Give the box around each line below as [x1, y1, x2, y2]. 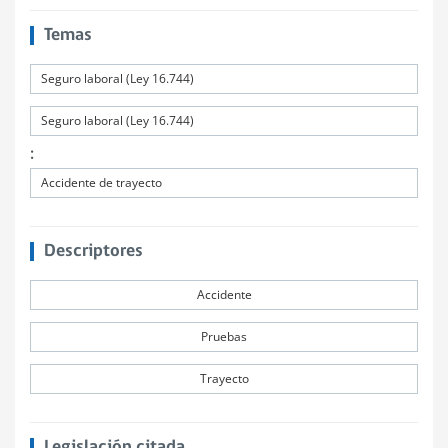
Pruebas [201, 328, 247, 345]
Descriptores [43, 242, 143, 261]
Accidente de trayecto [41, 174, 162, 191]
